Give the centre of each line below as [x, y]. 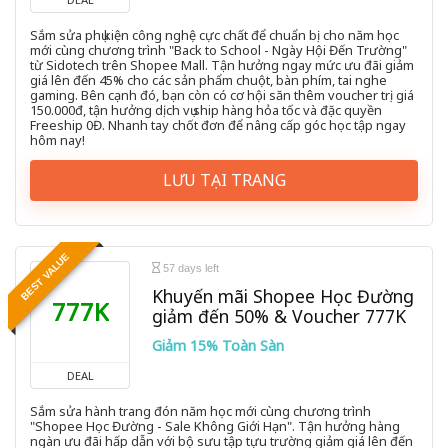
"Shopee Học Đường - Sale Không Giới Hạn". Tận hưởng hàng [215, 426]
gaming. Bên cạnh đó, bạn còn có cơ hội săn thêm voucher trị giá [222, 95]
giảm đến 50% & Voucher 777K [279, 316]
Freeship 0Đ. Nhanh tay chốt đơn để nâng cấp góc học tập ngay [218, 125]
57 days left [189, 268]
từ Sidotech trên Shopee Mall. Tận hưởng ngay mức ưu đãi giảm [222, 65]
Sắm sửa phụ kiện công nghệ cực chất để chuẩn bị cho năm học [214, 35]
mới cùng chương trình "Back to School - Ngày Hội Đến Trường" [218, 50]
